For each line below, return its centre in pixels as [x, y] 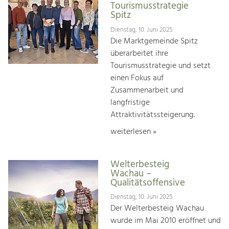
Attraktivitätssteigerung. [153, 115]
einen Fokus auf [137, 78]
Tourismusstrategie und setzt [161, 66]
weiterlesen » [133, 132]
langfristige [130, 102]
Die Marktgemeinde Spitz [154, 41]
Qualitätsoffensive [148, 183]
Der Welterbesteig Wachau [157, 209]
